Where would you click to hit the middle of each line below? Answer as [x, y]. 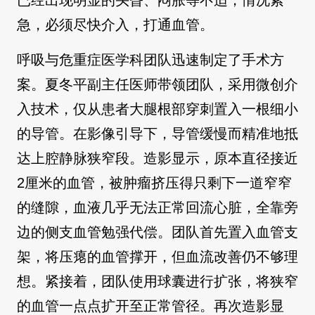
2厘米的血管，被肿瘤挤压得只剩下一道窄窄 [154, 183]
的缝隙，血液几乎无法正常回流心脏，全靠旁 [157, 207]
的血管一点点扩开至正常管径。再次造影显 [150, 306]
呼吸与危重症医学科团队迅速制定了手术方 [150, 60]
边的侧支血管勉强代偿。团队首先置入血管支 [157, 232]
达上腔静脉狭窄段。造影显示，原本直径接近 [157, 158]
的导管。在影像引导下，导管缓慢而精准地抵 [157, 134]
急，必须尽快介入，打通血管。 [115, 25]
